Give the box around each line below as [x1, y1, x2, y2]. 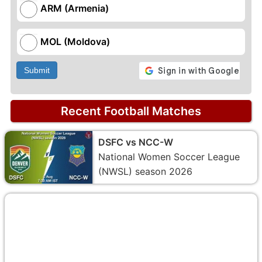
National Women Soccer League [98, 150, 240, 163]
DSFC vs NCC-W [98, 136, 173, 148]
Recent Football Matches [61, 104, 201, 118]
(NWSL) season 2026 [98, 165, 192, 177]
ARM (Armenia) [40, 2, 109, 14]
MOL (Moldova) [40, 35, 110, 47]
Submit [24, 65, 50, 75]
